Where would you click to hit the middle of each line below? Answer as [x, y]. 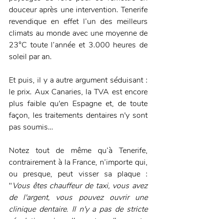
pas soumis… [31, 127]
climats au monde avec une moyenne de [78, 33]
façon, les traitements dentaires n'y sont [78, 116]
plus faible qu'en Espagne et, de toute [78, 104]
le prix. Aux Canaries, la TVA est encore [78, 92]
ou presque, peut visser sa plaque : [78, 174]
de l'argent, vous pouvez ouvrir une [78, 198]
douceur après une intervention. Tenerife [78, 10]
